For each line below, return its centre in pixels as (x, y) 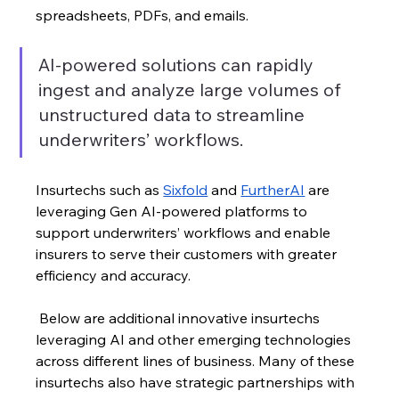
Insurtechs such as (100, 189)
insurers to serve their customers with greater (188, 253)
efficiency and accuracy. (114, 275)
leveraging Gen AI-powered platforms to (174, 211)
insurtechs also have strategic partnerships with (197, 382)
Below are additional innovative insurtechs (180, 318)
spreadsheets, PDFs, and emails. (144, 15)
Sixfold (186, 189)
